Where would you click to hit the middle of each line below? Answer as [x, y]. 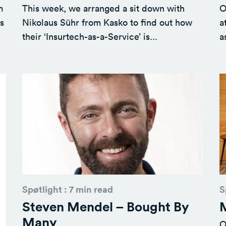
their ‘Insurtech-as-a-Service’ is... [90, 36]
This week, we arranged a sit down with [103, 8]
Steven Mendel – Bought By [105, 206]
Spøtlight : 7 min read [67, 189]
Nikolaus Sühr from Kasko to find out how [107, 22]
